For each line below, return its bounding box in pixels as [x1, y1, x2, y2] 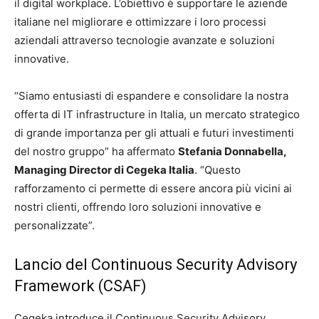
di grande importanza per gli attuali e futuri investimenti [14, 125, 294, 140]
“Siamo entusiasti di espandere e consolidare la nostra [14, 88, 288, 103]
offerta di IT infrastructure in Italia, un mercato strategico [14, 107, 300, 121]
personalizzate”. [14, 218, 95, 232]
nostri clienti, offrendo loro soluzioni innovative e [14, 199, 261, 214]
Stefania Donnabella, [178, 144, 286, 158]
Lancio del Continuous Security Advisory [14, 255, 297, 273]
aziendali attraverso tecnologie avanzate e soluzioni [14, 33, 275, 47]
